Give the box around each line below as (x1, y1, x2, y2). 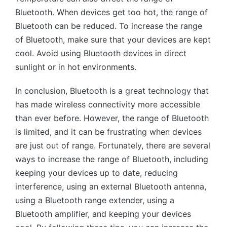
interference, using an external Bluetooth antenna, (15, 181, 206, 192)
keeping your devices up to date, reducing (15, 167, 178, 178)
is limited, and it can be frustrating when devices (15, 126, 202, 137)
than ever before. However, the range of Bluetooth (15, 112, 209, 123)
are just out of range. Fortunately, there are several (15, 140, 210, 150)
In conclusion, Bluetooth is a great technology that (15, 85, 209, 96)
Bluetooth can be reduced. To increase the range (15, 20, 202, 31)
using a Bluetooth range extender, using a (15, 195, 174, 205)
